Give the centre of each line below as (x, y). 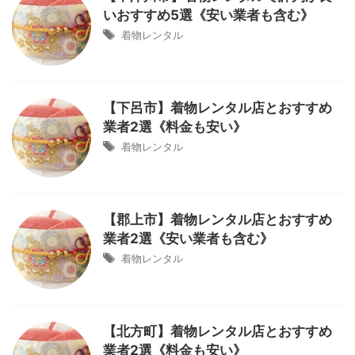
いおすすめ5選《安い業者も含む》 (208, 15)
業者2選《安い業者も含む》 (188, 239)
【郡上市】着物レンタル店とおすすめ (218, 219)
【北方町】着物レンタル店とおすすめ (218, 331)
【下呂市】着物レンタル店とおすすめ (218, 108)
